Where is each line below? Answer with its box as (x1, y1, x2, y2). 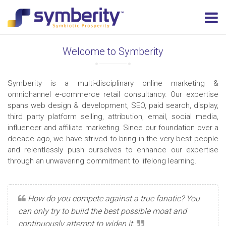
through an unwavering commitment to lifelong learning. (8, 156, 197, 165)
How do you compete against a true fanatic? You (26, 194, 200, 203)
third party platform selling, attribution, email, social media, (8, 112, 218, 121)
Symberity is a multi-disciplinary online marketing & (8, 79, 218, 88)
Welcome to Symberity (63, 45, 163, 58)
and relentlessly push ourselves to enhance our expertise (8, 145, 218, 154)
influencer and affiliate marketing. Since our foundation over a (8, 123, 218, 132)
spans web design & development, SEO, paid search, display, (8, 101, 218, 110)
